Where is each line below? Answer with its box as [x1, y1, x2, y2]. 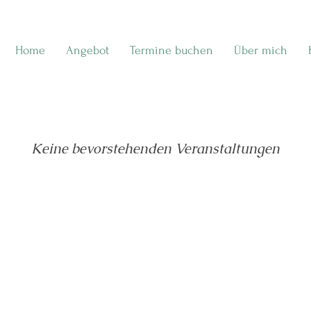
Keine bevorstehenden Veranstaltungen [31, 140, 280, 158]
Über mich [234, 44, 287, 57]
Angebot [66, 44, 109, 57]
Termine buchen [130, 44, 213, 57]
